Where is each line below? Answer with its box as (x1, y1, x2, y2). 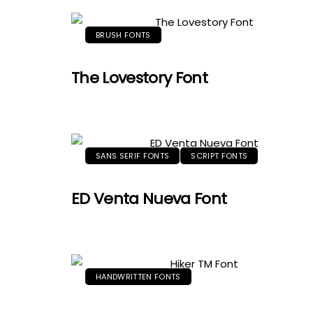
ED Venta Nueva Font (71, 188, 227, 210)
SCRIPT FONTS (191, 150, 248, 161)
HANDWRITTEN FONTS (96, 271, 181, 282)
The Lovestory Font (71, 67, 208, 89)
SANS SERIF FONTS (96, 150, 170, 161)
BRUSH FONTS (96, 29, 151, 41)
